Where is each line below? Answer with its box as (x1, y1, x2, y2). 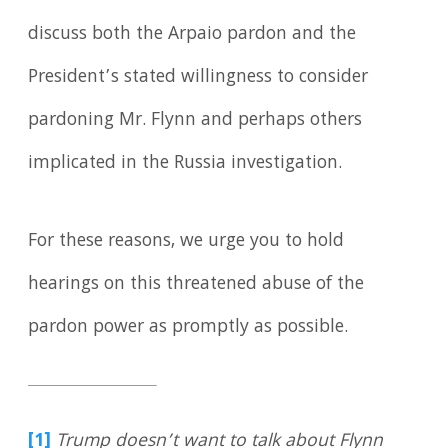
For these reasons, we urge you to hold (28, 227, 345, 258)
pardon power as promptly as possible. (28, 313, 349, 344)
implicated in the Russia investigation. (28, 149, 343, 180)
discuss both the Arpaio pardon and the (28, 20, 357, 51)
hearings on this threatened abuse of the (28, 270, 365, 301)
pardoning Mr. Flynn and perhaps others (28, 106, 363, 137)
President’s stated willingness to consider (28, 63, 369, 94)
